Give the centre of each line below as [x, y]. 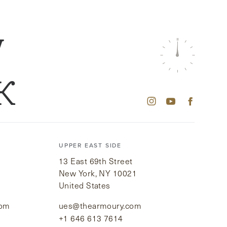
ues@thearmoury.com [100, 206]
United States [85, 185]
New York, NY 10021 [98, 173]
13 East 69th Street [96, 161]
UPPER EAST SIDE [90, 146]
